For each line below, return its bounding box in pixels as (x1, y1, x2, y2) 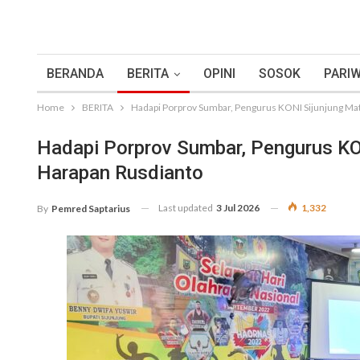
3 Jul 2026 (216, 202, 260, 214)
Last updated (158, 202, 215, 214)
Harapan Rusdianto (37, 162, 203, 184)
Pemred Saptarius (51, 202, 130, 215)
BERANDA (47, 66, 104, 81)
